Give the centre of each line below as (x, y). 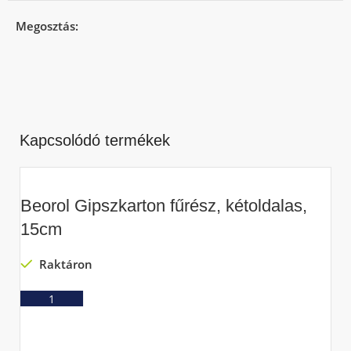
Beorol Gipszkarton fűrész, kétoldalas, (164, 206)
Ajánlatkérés (175, 299)
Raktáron (64, 264)
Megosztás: (47, 26)
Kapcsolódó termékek (95, 140)
